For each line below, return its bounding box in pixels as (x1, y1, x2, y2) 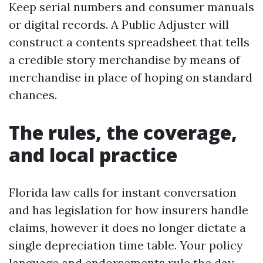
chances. (9, 87, 57, 102)
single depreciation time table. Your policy (9, 238, 243, 252)
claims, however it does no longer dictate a (9, 220, 246, 235)
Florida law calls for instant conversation (9, 185, 237, 200)
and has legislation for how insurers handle (9, 203, 248, 217)
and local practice (9, 142, 177, 167)
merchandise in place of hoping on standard (9, 70, 252, 85)
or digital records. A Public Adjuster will (9, 17, 229, 32)
